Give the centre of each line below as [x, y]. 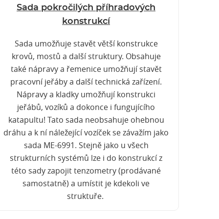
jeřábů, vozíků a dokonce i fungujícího [86, 107]
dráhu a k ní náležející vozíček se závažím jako [86, 132]
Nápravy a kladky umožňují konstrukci [86, 94]
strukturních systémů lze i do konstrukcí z [86, 158]
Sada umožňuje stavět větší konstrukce [86, 44]
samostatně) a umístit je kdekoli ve [86, 183]
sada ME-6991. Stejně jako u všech [86, 145]
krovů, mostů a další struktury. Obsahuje [86, 56]
